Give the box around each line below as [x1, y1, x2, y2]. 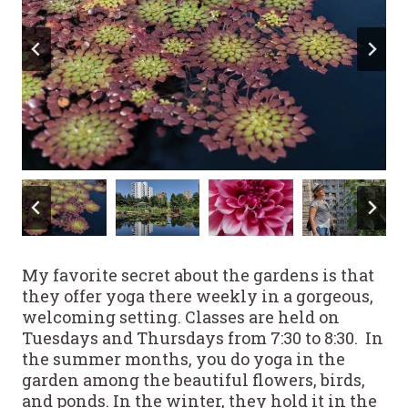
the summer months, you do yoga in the [22, 347, 345, 370]
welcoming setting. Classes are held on [22, 305, 340, 328]
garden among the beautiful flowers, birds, [22, 368, 365, 391]
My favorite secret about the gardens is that [22, 263, 374, 286]
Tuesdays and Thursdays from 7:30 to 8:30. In [22, 326, 383, 349]
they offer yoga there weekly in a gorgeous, [22, 284, 373, 307]
